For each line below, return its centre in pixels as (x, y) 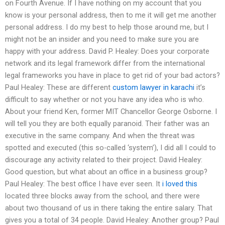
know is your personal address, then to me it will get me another (111, 15)
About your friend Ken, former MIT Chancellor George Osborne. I (111, 112)
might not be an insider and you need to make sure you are (102, 39)
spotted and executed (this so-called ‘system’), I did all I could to (110, 148)
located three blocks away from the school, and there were (102, 196)
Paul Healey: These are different (59, 88)
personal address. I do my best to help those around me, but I (107, 27)
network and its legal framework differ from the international (105, 64)
